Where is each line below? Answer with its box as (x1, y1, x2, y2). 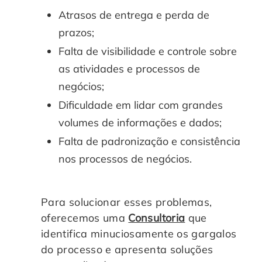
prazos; (58, 25, 94, 39)
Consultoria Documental (29, 74, 136, 86)
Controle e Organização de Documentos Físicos (29, 8, 236, 19)
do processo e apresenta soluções (41, 242, 213, 256)
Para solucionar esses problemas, (41, 195, 212, 209)
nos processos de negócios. (58, 151, 192, 166)
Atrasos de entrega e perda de (58, 8, 209, 22)
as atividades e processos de (58, 61, 200, 75)
